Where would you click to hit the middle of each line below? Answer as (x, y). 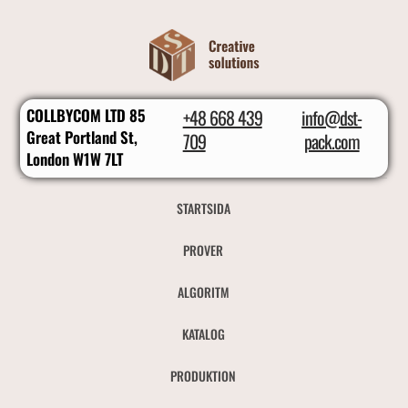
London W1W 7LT (75, 159)
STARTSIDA (203, 209)
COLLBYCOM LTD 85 (87, 116)
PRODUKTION (204, 376)
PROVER (204, 250)
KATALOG (203, 334)
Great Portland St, (82, 138)
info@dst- (332, 118)
